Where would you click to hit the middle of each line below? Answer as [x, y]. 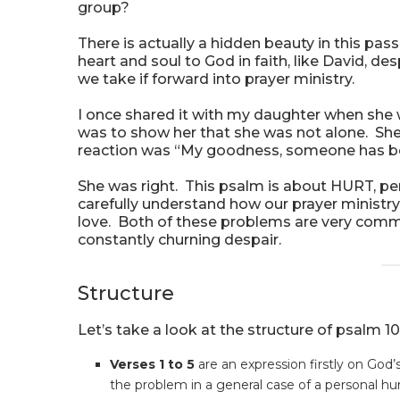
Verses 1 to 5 [152, 364]
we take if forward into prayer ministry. [216, 79]
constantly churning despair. [179, 240]
